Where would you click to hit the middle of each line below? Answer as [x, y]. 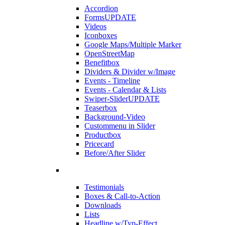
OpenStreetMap [109, 54]
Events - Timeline [112, 81]
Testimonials [104, 187]
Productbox [103, 135]
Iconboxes [101, 36]
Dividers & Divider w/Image [130, 72]
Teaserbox [101, 108]
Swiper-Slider [106, 99]
